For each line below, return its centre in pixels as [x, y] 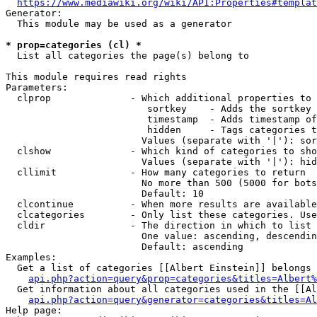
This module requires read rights [96, 77]
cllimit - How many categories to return [156, 172]
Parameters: [37, 87]
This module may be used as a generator [119, 24]
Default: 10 [105, 194]
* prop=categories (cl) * [74, 45]
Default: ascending [125, 247]
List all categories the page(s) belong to [127, 56]
